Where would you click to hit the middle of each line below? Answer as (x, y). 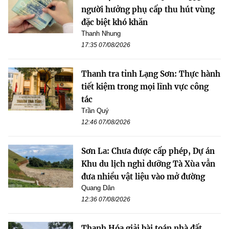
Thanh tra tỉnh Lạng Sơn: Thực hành (151, 74)
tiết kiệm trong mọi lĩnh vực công (145, 86)
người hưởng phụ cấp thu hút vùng (148, 9)
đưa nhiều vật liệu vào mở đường (143, 176)
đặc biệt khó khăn (114, 22)
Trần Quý (95, 110)
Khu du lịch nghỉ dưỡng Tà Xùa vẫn (148, 164)
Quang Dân (98, 188)
